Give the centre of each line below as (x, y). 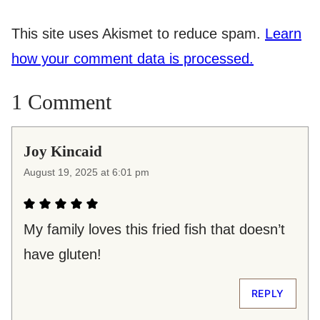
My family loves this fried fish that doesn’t (154, 230)
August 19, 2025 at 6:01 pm (86, 172)
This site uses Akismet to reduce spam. (138, 34)
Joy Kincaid (63, 152)
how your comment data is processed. (132, 59)
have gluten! (62, 255)
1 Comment (61, 102)
